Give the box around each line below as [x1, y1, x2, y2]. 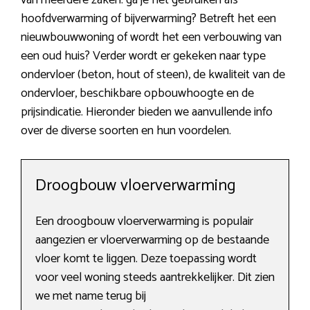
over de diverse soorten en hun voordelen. [21, 120, 231, 142]
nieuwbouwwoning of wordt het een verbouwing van [21, 27, 282, 48]
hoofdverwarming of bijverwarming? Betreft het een [21, 8, 276, 30]
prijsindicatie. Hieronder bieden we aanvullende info [21, 102, 273, 123]
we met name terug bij [35, 286, 146, 307]
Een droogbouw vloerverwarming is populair [35, 211, 253, 232]
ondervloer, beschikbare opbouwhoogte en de [21, 83, 254, 104]
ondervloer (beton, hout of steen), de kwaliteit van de [21, 64, 285, 86]
